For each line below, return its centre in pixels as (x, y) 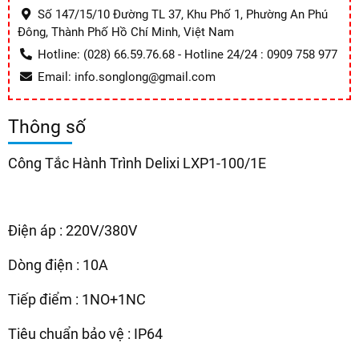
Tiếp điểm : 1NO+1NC (77, 300)
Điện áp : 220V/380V (73, 231)
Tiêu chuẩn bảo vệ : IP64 (85, 334)
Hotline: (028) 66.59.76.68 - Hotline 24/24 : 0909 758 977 (188, 55)
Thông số (47, 127)
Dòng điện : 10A (58, 265)
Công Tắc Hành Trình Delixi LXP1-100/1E (137, 163)
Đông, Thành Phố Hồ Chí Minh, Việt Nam (126, 32)
